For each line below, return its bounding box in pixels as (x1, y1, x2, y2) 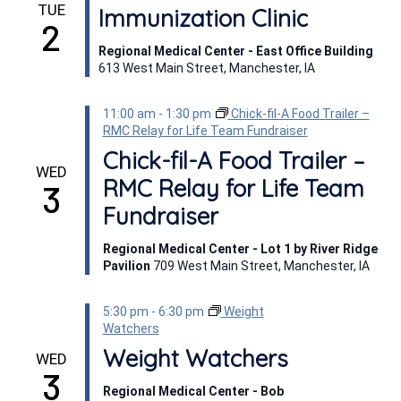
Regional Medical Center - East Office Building (98, 44, 373, 58)
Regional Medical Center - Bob (102, 384, 284, 398)
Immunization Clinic (98, 4, 308, 33)
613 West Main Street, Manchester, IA (98, 61, 315, 75)
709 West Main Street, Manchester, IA (152, 259, 370, 273)
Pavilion (102, 259, 153, 273)
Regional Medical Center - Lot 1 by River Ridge (102, 242, 378, 256)
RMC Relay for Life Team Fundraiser (102, 124, 308, 138)
